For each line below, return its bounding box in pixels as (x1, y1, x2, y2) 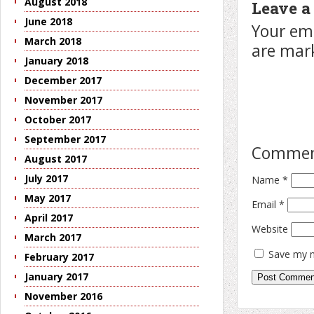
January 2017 (25, 270, 88, 284)
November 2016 (25, 289, 102, 303)
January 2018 (25, 54, 88, 68)
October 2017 (25, 113, 91, 127)
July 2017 (25, 172, 68, 186)
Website (252, 221, 288, 235)
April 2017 (25, 211, 73, 225)
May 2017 (25, 191, 71, 205)
